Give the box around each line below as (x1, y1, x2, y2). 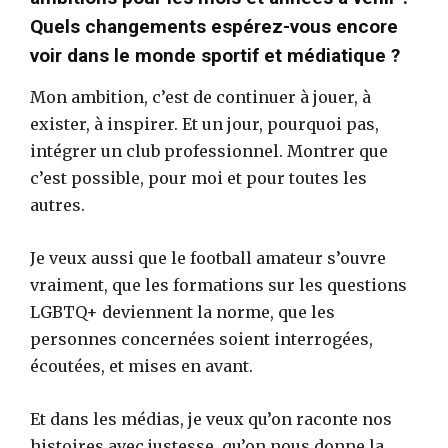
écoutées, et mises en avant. (30, 356, 253, 377)
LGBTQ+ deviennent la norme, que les (30, 302, 335, 323)
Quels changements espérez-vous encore (30, 15, 398, 39)
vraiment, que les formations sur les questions (30, 275, 407, 296)
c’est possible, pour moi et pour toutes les (30, 168, 367, 189)
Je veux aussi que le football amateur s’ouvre (30, 248, 386, 269)
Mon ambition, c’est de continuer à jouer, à (30, 87, 371, 108)
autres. (30, 195, 85, 216)
